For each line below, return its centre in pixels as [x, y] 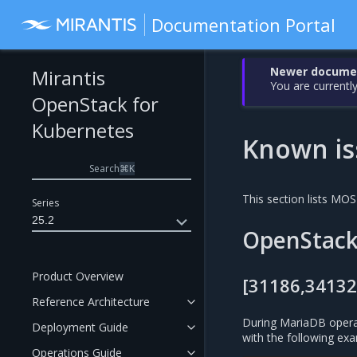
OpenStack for [95, 104]
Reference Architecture [91, 302]
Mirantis [69, 78]
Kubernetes [83, 130]
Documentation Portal [244, 25]
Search [104, 168]
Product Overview [78, 276]
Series [45, 203]
